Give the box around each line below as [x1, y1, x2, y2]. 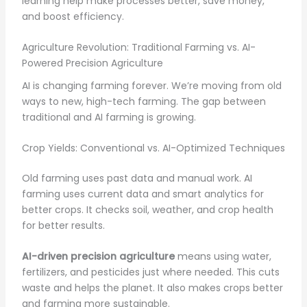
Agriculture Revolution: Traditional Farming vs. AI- [21, 40, 256, 54]
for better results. [21, 219, 105, 233]
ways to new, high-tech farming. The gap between [21, 94, 266, 108]
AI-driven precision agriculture [21, 249, 175, 264]
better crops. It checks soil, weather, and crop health [21, 203, 273, 217]
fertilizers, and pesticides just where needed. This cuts [21, 265, 280, 280]
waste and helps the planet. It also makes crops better [21, 281, 283, 295]
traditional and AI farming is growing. [21, 110, 196, 124]
